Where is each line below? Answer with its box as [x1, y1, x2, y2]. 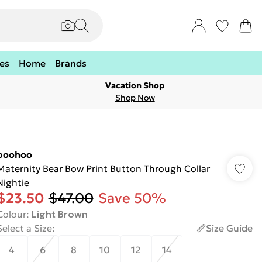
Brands [55, 57, 87, 69]
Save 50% [98, 189, 166, 207]
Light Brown [31, 208, 88, 220]
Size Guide [205, 222, 253, 234]
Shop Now [115, 92, 155, 103]
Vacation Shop [105, 80, 165, 91]
